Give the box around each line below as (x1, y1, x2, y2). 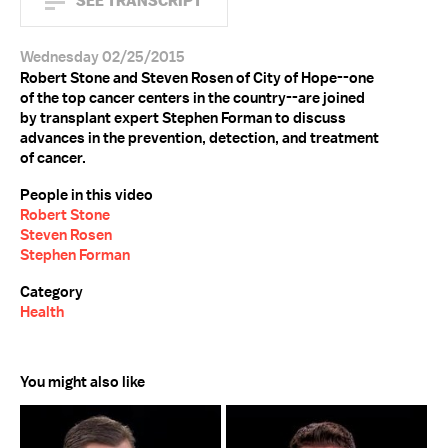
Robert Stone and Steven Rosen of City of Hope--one (20, 68, 374, 88)
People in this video (20, 185, 153, 205)
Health (20, 302, 64, 322)
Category (20, 282, 83, 302)
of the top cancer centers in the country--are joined (20, 88, 365, 108)
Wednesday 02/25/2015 (20, 47, 185, 67)
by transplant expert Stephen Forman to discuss (20, 108, 346, 128)
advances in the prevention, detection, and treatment (20, 128, 379, 148)
